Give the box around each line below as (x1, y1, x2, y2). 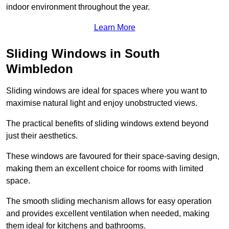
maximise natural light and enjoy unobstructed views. (6, 99, 197, 108)
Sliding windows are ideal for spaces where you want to (6, 86, 207, 96)
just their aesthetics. (6, 131, 78, 141)
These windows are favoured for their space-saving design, (6, 152, 219, 161)
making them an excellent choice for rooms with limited (6, 164, 203, 173)
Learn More (94, 23, 135, 32)
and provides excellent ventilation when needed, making (6, 209, 210, 218)
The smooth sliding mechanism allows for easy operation (6, 197, 212, 206)
